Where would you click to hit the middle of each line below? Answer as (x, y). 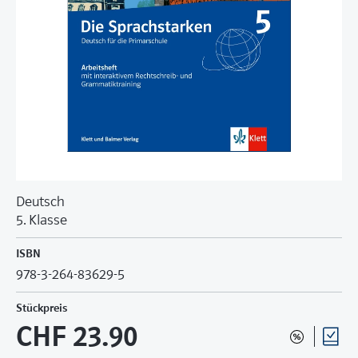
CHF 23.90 (77, 337)
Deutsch (40, 202)
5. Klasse (42, 221)
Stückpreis (42, 308)
